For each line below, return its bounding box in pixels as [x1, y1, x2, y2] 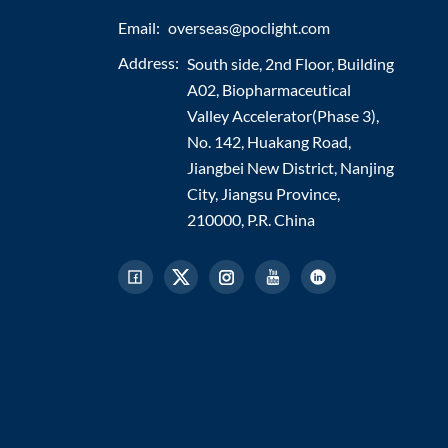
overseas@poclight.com [167, 17, 330, 37]
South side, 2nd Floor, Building [186, 53, 394, 73]
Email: [117, 17, 160, 37]
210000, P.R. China [186, 209, 315, 229]
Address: [117, 52, 179, 72]
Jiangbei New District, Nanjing [186, 157, 394, 177]
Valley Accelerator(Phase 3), [186, 105, 379, 125]
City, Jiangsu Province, [186, 183, 340, 203]
